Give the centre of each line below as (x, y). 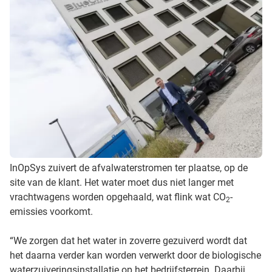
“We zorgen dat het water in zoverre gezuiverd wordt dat (128, 240)
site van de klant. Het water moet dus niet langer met (122, 182)
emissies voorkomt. (51, 211)
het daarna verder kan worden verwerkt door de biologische (135, 255)
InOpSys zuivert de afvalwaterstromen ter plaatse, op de (129, 168)
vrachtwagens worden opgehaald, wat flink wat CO (118, 197)
